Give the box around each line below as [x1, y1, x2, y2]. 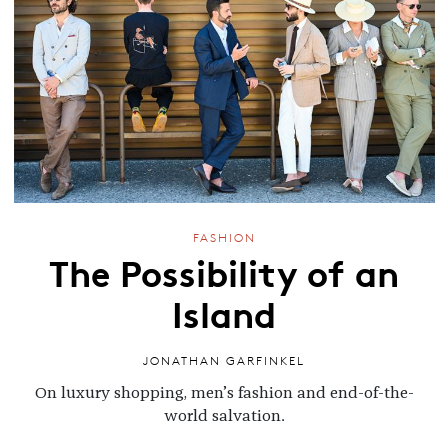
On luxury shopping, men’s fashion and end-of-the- [34, 384, 414, 401]
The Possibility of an [49, 245, 399, 298]
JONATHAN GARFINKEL [143, 352, 305, 368]
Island [172, 286, 276, 339]
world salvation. [163, 407, 285, 424]
